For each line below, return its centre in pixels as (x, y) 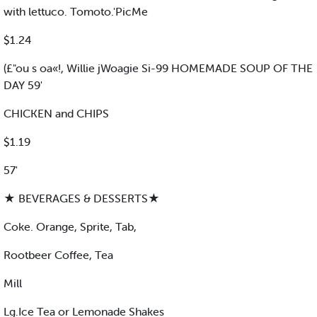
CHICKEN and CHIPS (56, 114)
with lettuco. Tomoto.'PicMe (76, 12)
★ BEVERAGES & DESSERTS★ (82, 198)
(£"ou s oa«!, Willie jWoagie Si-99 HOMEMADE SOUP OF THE (158, 68)
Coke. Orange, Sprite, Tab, (70, 227)
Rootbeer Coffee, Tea (58, 255)
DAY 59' (23, 85)
